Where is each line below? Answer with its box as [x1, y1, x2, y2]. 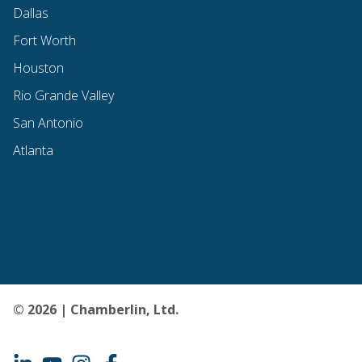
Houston [13, 58, 64, 77]
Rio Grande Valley [13, 86, 114, 104]
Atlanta [13, 141, 53, 159]
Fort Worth [13, 31, 76, 49]
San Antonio [13, 113, 83, 132]
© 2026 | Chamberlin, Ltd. [13, 301, 179, 319]
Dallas [13, 3, 48, 22]
